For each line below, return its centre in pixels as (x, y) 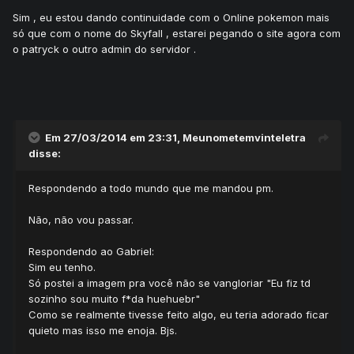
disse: (45, 154)
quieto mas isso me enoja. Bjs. (103, 331)
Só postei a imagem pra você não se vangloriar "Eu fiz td (169, 283)
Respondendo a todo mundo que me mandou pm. (151, 188)
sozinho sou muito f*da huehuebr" (114, 299)
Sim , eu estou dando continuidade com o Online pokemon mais (171, 18)
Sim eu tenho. (62, 267)
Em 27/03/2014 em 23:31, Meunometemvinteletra (175, 138)
